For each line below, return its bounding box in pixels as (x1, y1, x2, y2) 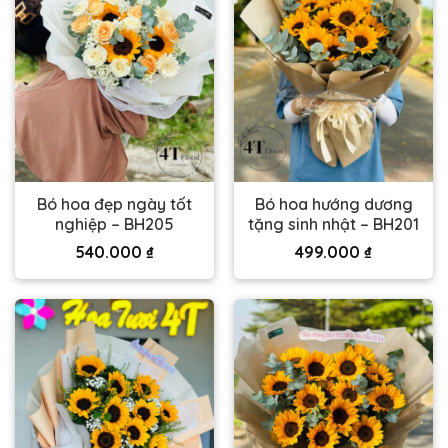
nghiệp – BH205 (55, 214, 174, 235)
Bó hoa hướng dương (254, 194, 413, 215)
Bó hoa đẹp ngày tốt (37, 194, 192, 215)
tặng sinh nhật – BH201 (248, 214, 419, 235)
